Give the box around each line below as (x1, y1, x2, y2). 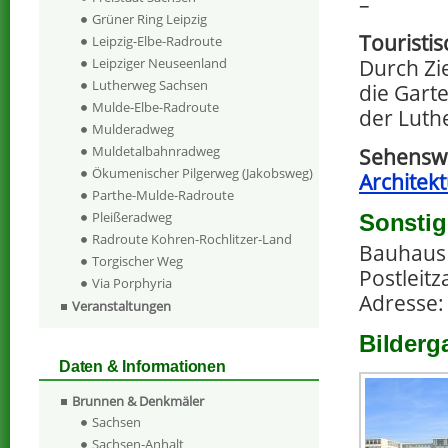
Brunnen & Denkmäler (72, 392, 204, 411)
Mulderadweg (92, 120, 174, 139)
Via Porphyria (92, 274, 172, 293)
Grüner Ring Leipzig (92, 10, 207, 29)
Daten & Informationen (59, 358, 226, 376)
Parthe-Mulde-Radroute (92, 186, 234, 205)
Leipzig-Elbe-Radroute (92, 32, 222, 51)
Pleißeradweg (92, 208, 172, 227)
